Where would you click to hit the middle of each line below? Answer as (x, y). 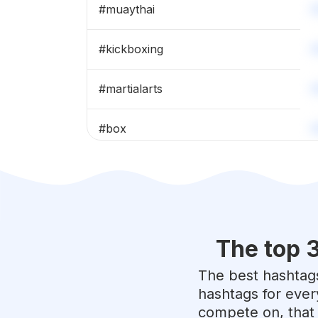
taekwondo (136, 248)
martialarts (134, 89)
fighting (125, 288)
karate (123, 169)
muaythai (130, 10)
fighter (123, 208)
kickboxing (135, 49)
